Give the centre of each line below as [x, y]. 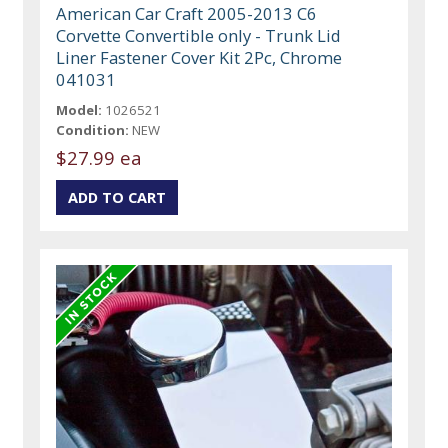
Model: [79, 109]
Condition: [93, 129]
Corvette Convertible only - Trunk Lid [199, 35]
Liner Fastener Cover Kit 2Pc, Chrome [199, 57]
